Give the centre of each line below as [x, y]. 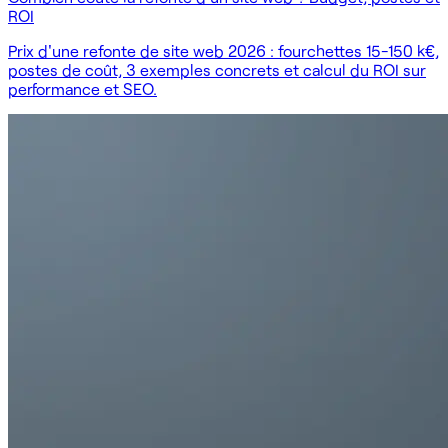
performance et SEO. [82, 88]
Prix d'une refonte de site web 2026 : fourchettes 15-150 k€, [223, 50]
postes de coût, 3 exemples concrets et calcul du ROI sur [217, 69]
